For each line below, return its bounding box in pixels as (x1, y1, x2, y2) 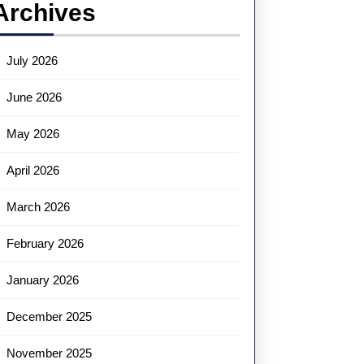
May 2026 (6, 127, 60, 141)
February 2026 (6, 236, 84, 250)
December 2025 (6, 310, 93, 323)
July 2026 (6, 54, 58, 67)
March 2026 (6, 200, 71, 214)
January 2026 (6, 273, 80, 287)
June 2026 (6, 90, 63, 104)
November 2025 (6, 346, 93, 360)
